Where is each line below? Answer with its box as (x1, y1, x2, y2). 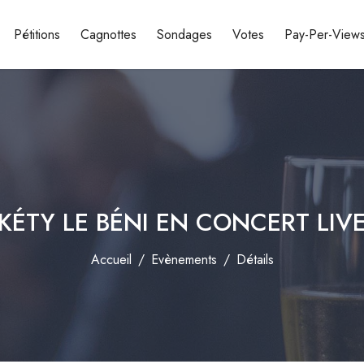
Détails (236, 250, 274, 269)
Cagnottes (80, 25, 136, 44)
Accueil (90, 250, 132, 269)
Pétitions (14, 25, 60, 44)
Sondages (157, 25, 212, 44)
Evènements (150, 250, 217, 269)
